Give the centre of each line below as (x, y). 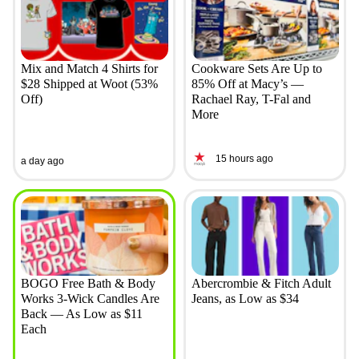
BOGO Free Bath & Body (88, 284)
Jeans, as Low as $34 (245, 299)
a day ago (42, 161)
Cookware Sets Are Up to (256, 69)
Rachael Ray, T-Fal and (251, 99)
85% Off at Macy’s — (247, 84)
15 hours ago (244, 158)
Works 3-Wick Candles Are (90, 299)
